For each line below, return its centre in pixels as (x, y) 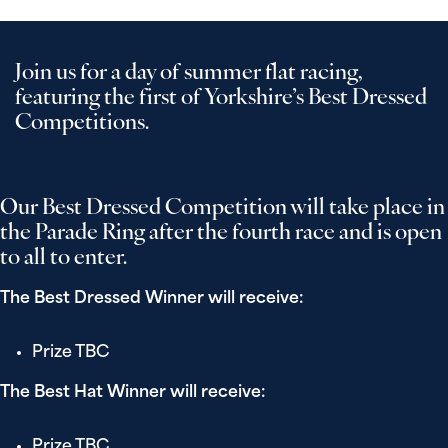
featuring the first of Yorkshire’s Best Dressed (221, 98)
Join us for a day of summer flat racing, (189, 73)
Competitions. (82, 123)
